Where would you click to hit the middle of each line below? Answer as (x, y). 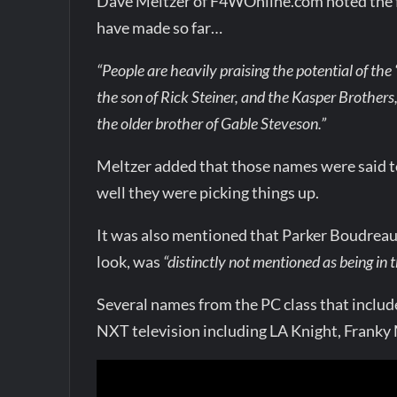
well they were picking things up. (208, 192)
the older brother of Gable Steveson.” (212, 123)
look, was (130, 261)
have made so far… (160, 27)
